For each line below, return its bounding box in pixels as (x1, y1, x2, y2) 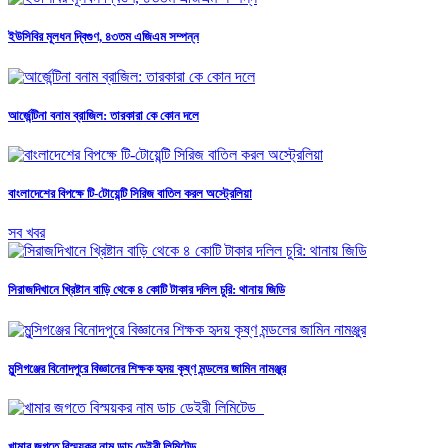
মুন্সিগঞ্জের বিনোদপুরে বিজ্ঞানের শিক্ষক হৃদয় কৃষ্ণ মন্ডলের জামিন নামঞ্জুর (8, 360, 286, 376)
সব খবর (8, 224, 45, 242)
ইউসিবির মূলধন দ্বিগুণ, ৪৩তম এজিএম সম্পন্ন (8, 29, 199, 45)
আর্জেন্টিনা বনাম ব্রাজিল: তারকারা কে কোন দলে (8, 107, 199, 123)
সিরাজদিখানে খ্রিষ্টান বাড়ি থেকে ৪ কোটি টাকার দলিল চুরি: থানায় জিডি (8, 282, 285, 298)
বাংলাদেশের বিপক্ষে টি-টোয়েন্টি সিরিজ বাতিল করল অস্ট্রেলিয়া (8, 186, 252, 202)
